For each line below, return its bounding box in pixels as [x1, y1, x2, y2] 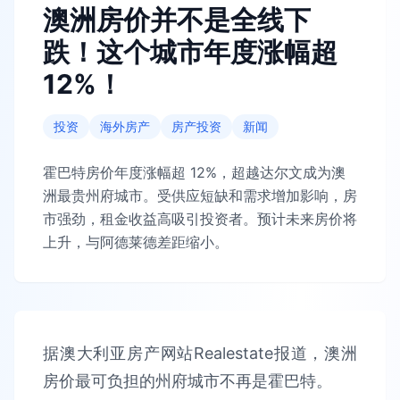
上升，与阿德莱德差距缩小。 [43, 233, 229, 251]
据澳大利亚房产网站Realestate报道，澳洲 [43, 344, 357, 362]
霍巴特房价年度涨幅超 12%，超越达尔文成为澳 [43, 163, 346, 181]
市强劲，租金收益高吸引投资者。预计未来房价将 [43, 210, 357, 228]
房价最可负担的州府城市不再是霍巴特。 [43, 371, 332, 390]
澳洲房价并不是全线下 [43, 4, 311, 36]
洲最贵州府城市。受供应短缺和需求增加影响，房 [43, 187, 357, 204]
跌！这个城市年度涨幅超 [43, 36, 337, 68]
